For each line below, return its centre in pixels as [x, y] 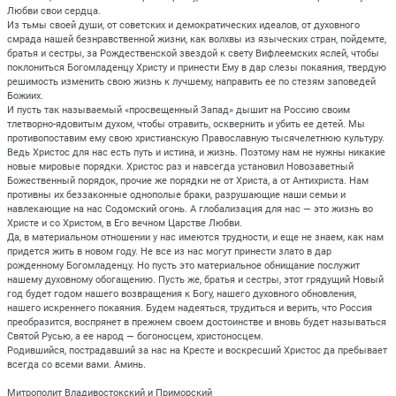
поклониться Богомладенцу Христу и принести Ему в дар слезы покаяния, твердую [197, 67]
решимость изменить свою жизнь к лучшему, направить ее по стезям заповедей [191, 81]
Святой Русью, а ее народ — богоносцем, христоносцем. [135, 336]
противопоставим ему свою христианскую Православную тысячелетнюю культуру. [196, 138]
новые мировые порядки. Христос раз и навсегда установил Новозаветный [180, 166]
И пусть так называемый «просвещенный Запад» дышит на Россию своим [179, 110]
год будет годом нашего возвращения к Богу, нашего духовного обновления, [182, 293]
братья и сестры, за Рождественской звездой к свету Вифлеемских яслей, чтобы [193, 53]
